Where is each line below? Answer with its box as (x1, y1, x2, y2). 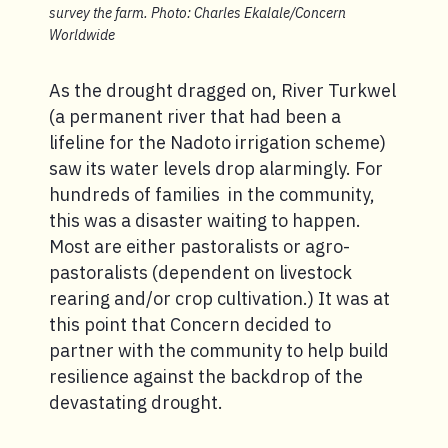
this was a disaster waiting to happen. (49, 209, 361, 233)
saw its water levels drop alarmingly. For (49, 157, 383, 181)
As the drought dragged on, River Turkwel (49, 79, 396, 103)
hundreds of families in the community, (49, 183, 375, 207)
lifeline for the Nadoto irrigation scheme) (49, 131, 386, 155)
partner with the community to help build (49, 339, 389, 363)
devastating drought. (49, 391, 223, 415)
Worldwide (49, 26, 115, 45)
